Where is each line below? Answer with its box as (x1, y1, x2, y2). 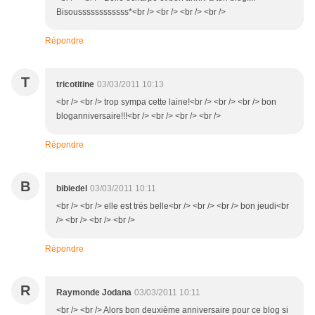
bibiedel (56, 184, 87, 194)
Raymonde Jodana (56, 288, 131, 298)
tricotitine (56, 79, 94, 90)
